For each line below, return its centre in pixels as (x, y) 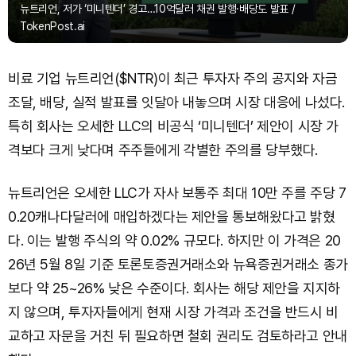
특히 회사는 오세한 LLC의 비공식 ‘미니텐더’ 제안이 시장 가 (174, 126)
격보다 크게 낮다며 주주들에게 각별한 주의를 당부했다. (163, 150)
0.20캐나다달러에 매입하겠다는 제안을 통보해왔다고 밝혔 (172, 217)
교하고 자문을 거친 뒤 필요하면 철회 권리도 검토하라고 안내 (178, 336)
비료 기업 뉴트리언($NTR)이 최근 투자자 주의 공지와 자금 (173, 78)
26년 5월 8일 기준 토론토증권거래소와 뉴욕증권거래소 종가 (178, 264)
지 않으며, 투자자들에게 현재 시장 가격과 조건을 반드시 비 (173, 312)
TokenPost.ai (52, 26)
